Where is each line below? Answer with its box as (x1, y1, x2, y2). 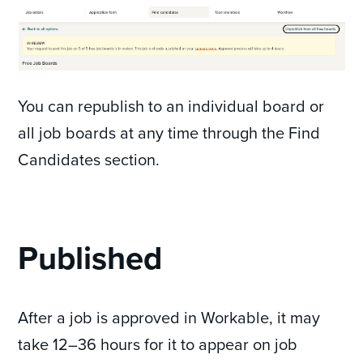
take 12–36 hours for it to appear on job (18, 332, 298, 357)
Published (18, 234, 163, 282)
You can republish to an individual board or (18, 94, 325, 118)
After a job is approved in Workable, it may (18, 305, 321, 330)
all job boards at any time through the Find (18, 121, 321, 145)
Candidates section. (18, 147, 160, 172)
